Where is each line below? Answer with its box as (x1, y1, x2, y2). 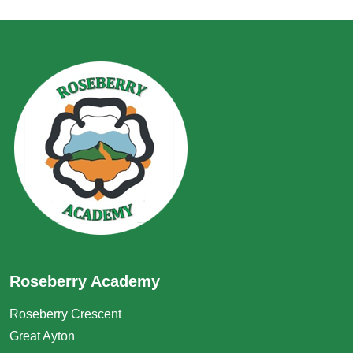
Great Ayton (9, 329, 75, 343)
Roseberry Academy (9, 273, 160, 290)
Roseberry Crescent (9, 307, 121, 321)
